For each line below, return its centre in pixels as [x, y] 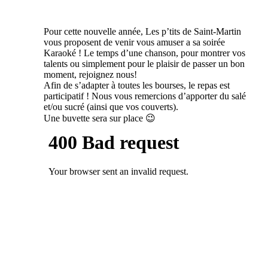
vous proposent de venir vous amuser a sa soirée [134, 42]
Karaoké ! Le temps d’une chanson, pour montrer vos [144, 53]
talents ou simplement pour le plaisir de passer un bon [144, 63]
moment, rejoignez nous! [90, 74]
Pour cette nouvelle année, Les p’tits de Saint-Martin [142, 31]
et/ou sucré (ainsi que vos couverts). [111, 106]
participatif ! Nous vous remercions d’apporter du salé [144, 96]
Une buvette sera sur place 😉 [99, 118]
